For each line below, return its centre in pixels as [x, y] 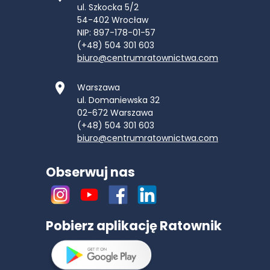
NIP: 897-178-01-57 [116, 32]
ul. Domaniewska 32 [118, 100]
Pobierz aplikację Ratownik [134, 225]
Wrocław [130, 20]
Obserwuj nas [90, 172]
